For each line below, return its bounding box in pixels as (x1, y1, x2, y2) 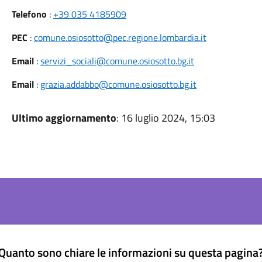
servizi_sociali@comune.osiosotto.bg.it (40, 54, 194, 68)
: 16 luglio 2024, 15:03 (116, 110, 215, 126)
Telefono (11, 7, 47, 21)
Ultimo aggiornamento (11, 110, 116, 126)
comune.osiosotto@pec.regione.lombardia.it (33, 30, 206, 44)
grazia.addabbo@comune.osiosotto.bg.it (40, 77, 196, 91)
